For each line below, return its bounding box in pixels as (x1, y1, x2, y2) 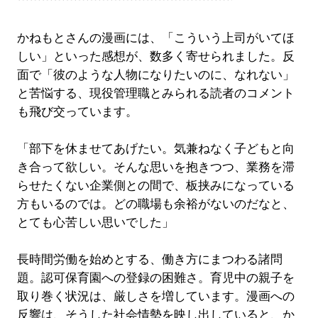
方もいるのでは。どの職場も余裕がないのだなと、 (16, 197, 295, 211)
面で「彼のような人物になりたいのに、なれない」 (16, 67, 295, 82)
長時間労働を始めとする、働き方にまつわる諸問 (16, 252, 283, 266)
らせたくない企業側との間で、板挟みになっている (16, 178, 295, 192)
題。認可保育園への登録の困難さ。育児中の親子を (16, 270, 295, 285)
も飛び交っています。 (16, 104, 138, 119)
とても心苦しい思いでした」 (16, 215, 174, 229)
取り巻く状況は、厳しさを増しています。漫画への (16, 289, 295, 303)
